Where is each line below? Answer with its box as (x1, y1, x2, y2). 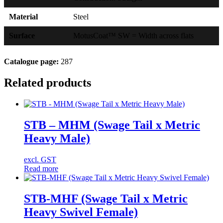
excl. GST (24, 155, 56, 164)
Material (9, 12, 38, 21)
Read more (24, 164, 58, 173)
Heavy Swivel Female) (24, 205, 138, 219)
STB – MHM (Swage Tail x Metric (24, 118, 200, 131)
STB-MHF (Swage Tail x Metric (24, 192, 188, 205)
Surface (9, 31, 35, 40)
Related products (4, 76, 91, 89)
